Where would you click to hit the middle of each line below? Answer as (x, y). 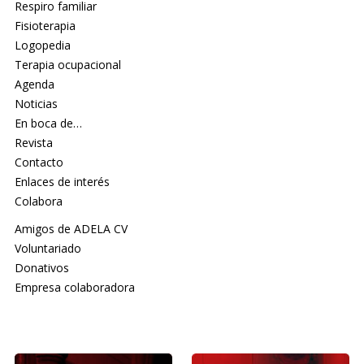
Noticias (36, 104)
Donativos (41, 268)
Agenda (34, 84)
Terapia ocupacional (67, 65)
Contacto (39, 162)
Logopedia (42, 45)
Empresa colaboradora (74, 288)
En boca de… (48, 123)
